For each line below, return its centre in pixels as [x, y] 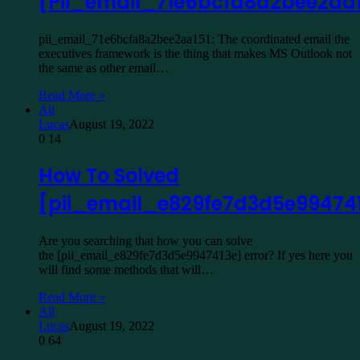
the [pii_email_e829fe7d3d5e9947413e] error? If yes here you [196, 256]
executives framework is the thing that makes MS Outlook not [195, 53]
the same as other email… [104, 67]
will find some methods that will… [126, 270]
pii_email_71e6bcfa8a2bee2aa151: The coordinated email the [194, 39]
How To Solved [109, 176]
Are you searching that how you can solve [145, 241]
